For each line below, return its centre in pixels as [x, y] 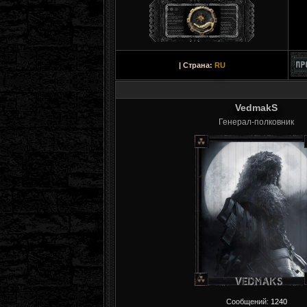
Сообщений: [248, 302]
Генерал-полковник [256, 122]
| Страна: [196, 65]
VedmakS [256, 108]
